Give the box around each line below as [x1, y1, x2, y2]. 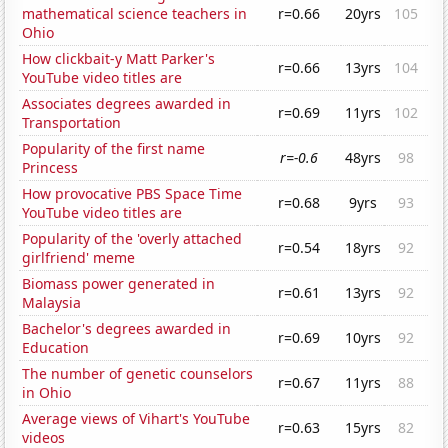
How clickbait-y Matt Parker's [22, 49, 216, 69]
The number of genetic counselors [22, 364, 254, 384]
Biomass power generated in [22, 274, 216, 294]
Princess [22, 158, 79, 178]
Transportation [22, 113, 122, 133]
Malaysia [22, 293, 82, 313]
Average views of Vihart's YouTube [22, 409, 251, 429]
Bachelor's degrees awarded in [22, 319, 232, 339]
